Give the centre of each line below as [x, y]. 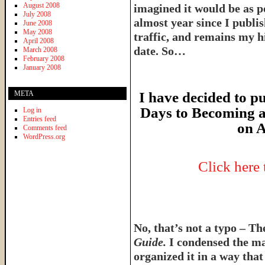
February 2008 [44, 58]
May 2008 [38, 32]
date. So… [160, 51]
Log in [32, 110]
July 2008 [37, 14]
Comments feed [45, 127]
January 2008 [42, 67]
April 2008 [38, 41]
